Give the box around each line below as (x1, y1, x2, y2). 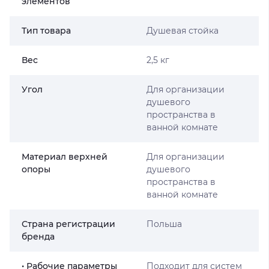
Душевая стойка (146, 25, 219, 36)
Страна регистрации (22, 219, 115, 229)
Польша (146, 219, 182, 229)
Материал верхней (22, 151, 107, 162)
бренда (22, 231, 55, 242)
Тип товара (22, 25, 71, 36)
